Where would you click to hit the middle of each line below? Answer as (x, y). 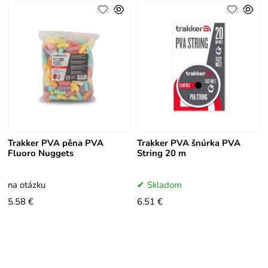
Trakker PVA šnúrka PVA (188, 143)
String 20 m (161, 153)
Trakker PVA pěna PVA (56, 143)
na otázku (27, 185)
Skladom (164, 185)
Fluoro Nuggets (41, 153)
